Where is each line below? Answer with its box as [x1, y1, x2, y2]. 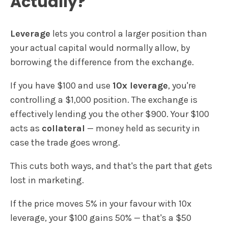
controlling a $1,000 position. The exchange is [10, 94, 197, 105]
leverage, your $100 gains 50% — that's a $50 [10, 212, 191, 223]
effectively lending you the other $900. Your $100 [10, 108, 209, 120]
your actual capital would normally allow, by [10, 42, 190, 53]
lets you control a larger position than [50, 27, 207, 39]
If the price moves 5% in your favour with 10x [10, 197, 191, 209]
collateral [42, 122, 85, 134]
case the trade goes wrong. [10, 136, 120, 148]
